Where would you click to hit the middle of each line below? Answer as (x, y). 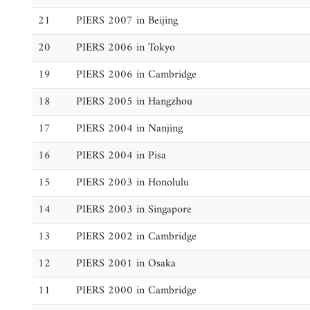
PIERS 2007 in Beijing (127, 21)
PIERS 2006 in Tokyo (126, 48)
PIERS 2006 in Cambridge (136, 75)
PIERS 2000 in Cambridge (136, 291)
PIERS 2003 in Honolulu (133, 183)
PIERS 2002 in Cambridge (136, 237)
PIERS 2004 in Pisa (121, 156)
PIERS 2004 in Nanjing (129, 129)
